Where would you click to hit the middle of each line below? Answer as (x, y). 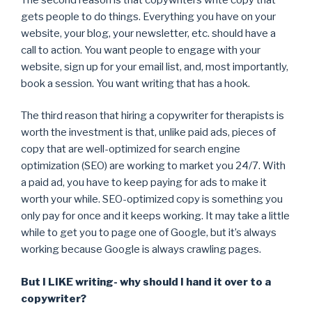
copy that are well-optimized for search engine (131, 149)
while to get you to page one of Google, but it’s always (149, 233)
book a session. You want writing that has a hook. (135, 83)
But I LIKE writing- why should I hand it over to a (146, 282)
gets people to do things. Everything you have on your (148, 16)
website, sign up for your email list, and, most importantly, (155, 67)
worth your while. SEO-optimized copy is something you (152, 200)
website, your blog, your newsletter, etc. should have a (148, 33)
